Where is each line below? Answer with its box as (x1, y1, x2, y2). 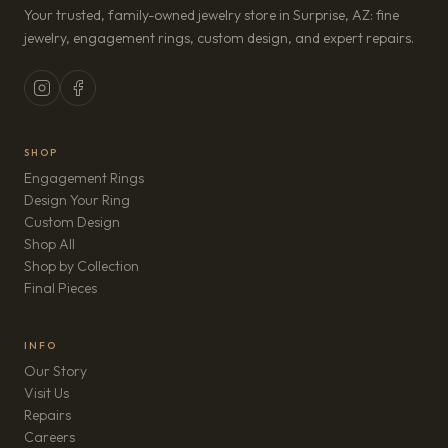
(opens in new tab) (74, 427, 188, 445)
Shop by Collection (24, 257, 139, 275)
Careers (24, 428, 75, 446)
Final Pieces (24, 279, 97, 297)
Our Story (24, 362, 87, 380)
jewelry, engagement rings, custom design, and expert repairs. (24, 29, 414, 47)
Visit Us (24, 384, 69, 402)
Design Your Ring (24, 191, 130, 209)
